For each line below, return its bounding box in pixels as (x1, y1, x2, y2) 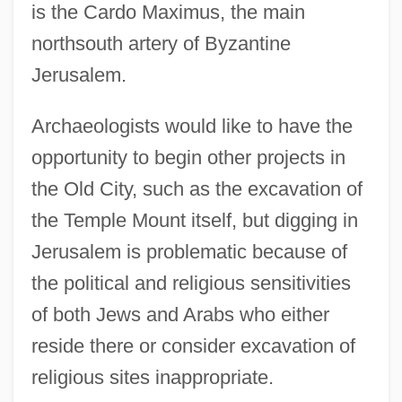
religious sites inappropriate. (31, 365, 274, 389)
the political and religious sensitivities (31, 271, 351, 294)
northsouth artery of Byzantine (31, 31, 291, 55)
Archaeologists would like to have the (31, 114, 353, 137)
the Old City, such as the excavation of (31, 177, 363, 200)
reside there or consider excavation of (31, 334, 355, 357)
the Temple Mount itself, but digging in (31, 208, 358, 232)
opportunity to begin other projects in (31, 145, 345, 169)
